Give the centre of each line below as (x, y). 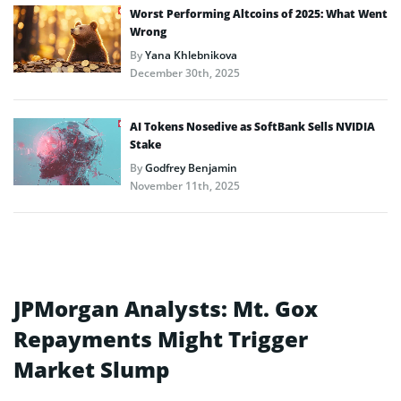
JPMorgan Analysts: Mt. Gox (166, 308)
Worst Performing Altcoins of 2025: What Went (259, 13)
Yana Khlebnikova (191, 55)
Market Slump (91, 369)
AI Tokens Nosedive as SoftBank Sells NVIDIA (252, 126)
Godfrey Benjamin (191, 167)
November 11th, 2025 (185, 185)
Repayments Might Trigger (161, 338)
